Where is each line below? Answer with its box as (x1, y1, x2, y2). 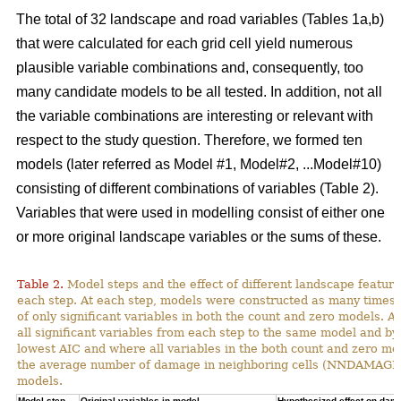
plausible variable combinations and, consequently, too (16, 60, 363, 76)
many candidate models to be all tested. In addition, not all (16, 84, 382, 100)
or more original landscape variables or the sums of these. (16, 229, 381, 245)
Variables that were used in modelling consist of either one (16, 205, 385, 221)
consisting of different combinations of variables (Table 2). (16, 181, 379, 197)
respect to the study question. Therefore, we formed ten (16, 132, 363, 149)
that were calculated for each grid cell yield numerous (16, 36, 353, 52)
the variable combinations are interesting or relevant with (16, 108, 373, 124)
